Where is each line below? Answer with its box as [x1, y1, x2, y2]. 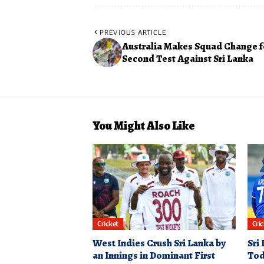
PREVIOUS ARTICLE [100, 28, 166, 37]
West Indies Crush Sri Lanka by [93, 236, 226, 250]
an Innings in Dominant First [93, 248, 215, 262]
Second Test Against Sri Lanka [122, 52, 253, 66]
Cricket [97, 219, 118, 229]
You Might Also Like [93, 118, 195, 134]
